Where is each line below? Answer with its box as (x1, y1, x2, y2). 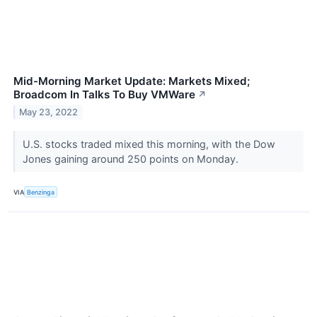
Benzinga (27, 188, 55, 196)
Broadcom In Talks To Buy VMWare (13, 88, 195, 102)
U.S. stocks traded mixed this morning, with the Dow (22, 138, 275, 151)
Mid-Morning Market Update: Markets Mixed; (13, 74, 250, 88)
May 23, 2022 (19, 106, 79, 117)
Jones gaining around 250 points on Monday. (22, 153, 241, 166)
